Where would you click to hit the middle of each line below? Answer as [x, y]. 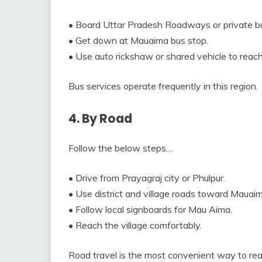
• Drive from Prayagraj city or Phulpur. [147, 178]
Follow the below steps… [120, 148]
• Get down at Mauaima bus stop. [138, 40]
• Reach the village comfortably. [135, 225]
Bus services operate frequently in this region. [163, 86]
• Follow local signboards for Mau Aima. [150, 210]
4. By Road [100, 118]
